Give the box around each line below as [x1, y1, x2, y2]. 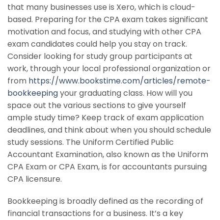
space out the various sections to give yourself [7, 99, 186, 111]
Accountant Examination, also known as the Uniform [7, 148, 208, 160]
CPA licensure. [7, 173, 62, 185]
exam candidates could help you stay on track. [7, 38, 187, 50]
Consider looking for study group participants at [7, 50, 192, 62]
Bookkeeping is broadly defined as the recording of [7, 195, 203, 207]
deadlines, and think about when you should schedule [7, 124, 211, 136]
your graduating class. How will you [58, 87, 192, 99]
